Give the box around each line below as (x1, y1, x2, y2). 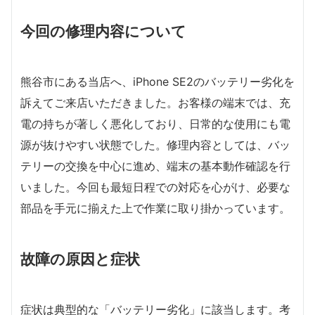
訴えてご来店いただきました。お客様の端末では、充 (20, 96, 290, 110)
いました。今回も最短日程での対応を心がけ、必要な (20, 180, 290, 194)
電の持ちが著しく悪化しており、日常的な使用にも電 (20, 117, 290, 131)
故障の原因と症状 (20, 250, 140, 268)
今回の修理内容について (20, 22, 186, 40)
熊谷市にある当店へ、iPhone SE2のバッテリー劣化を (20, 75, 295, 89)
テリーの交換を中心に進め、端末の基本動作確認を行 (20, 159, 290, 173)
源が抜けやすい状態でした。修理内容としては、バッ (20, 138, 290, 152)
